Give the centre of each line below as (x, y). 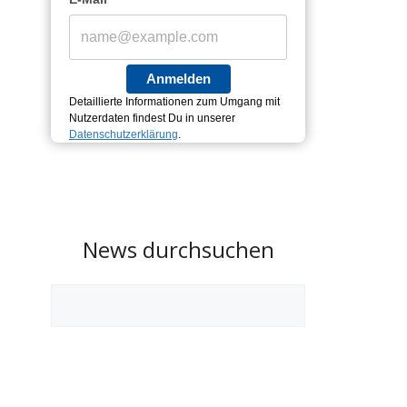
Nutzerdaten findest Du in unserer (152, 118)
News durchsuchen (178, 249)
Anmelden (178, 79)
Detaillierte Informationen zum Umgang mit (174, 102)
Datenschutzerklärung (124, 134)
